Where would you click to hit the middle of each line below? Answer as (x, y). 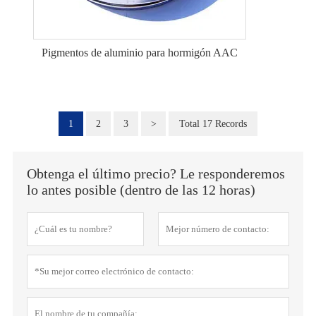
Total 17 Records (213, 124)
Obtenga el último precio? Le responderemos (156, 174)
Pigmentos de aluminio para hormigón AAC (140, 53)
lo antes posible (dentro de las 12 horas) (141, 190)
